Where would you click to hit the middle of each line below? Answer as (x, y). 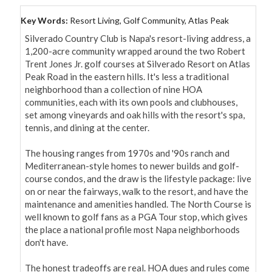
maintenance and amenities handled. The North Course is (138, 204)
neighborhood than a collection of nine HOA (114, 90)
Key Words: (45, 21)
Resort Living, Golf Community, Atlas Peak (149, 21)
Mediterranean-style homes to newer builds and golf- (132, 166)
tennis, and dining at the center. (87, 128)
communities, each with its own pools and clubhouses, (131, 102)
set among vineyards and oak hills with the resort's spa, (135, 115)
